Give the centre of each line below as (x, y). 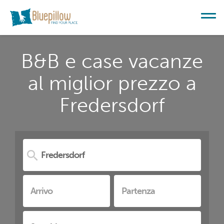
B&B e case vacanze (112, 61)
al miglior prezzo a (112, 83)
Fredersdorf (112, 105)
